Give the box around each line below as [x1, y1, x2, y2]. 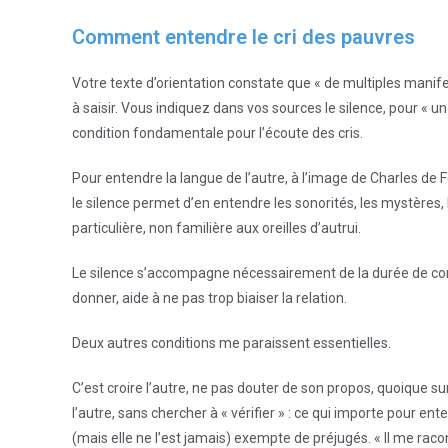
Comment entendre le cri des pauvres [72, 25, 415, 49]
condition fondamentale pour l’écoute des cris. [72, 125, 363, 141]
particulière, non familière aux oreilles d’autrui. [72, 220, 361, 236]
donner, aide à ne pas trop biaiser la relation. [72, 290, 347, 306]
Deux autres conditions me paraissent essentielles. [72, 335, 391, 351]
